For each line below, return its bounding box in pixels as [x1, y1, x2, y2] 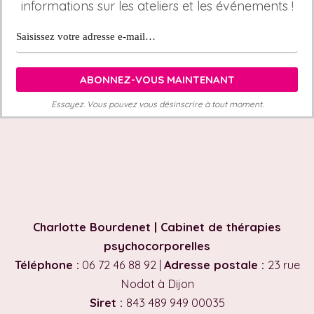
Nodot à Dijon [120, 277, 194, 291]
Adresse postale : [163, 258, 268, 272]
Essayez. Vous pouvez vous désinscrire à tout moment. [50, 99, 264, 110]
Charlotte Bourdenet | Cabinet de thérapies [33, 220, 281, 234]
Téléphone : [14, 258, 79, 272]
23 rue [267, 258, 300, 272]
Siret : [89, 296, 126, 310]
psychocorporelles [104, 239, 210, 253]
